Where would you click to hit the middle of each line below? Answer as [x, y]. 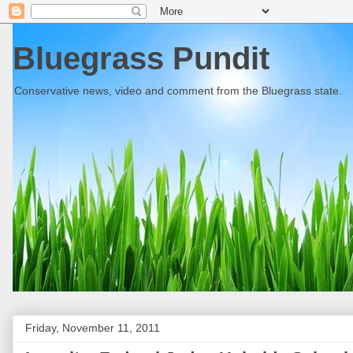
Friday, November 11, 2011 [93, 328]
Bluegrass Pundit [141, 58]
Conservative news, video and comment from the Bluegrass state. [178, 91]
